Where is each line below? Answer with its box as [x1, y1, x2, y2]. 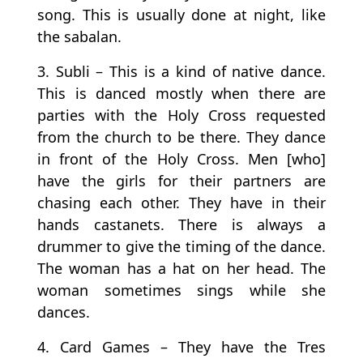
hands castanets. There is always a [37, 215, 326, 235]
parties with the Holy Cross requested [37, 105, 326, 126]
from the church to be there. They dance [37, 127, 326, 147]
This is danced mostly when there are [37, 83, 326, 104]
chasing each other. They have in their [37, 193, 326, 213]
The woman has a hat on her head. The [37, 258, 326, 279]
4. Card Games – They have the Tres [37, 337, 326, 357]
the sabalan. [37, 27, 122, 47]
